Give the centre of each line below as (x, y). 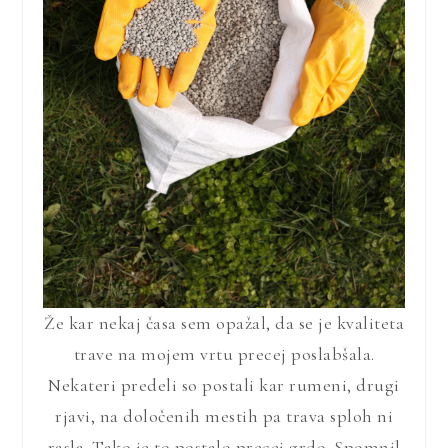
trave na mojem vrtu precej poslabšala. (224, 353)
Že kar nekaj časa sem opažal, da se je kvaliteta (224, 322)
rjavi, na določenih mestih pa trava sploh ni (224, 415)
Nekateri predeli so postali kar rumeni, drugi (224, 384)
